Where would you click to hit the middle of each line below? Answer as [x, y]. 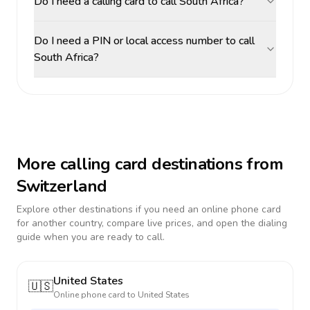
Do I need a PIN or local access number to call [144, 41]
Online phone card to [95, 295]
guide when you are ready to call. [91, 237]
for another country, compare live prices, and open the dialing [152, 223]
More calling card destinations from [150, 164]
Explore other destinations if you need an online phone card [149, 209]
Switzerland [62, 186]
